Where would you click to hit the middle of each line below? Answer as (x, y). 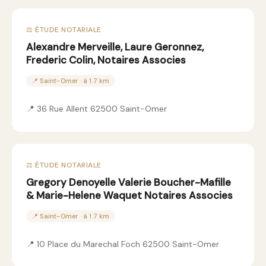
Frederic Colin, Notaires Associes (106, 60)
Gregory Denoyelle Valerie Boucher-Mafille (129, 182)
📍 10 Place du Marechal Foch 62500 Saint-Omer (123, 244)
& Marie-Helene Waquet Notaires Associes (129, 195)
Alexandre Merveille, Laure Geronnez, (115, 47)
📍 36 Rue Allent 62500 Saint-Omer (96, 109)
